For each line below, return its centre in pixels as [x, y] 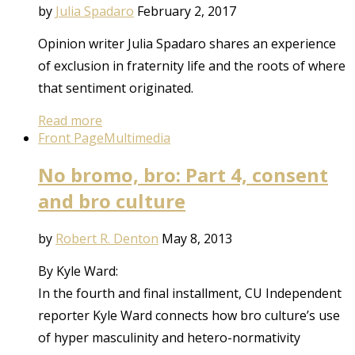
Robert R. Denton [107, 239]
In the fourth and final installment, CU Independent [190, 294]
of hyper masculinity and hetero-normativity [169, 338]
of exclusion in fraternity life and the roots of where [192, 65]
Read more [70, 120]
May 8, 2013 [197, 239]
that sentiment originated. [116, 88]
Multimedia [137, 137]
